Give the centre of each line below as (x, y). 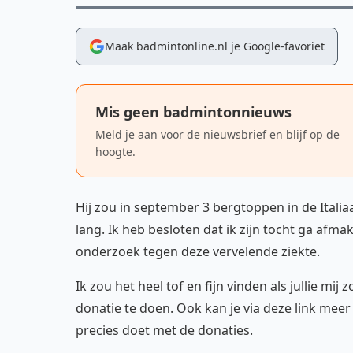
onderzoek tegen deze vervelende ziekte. (198, 251)
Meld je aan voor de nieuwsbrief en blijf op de (217, 134)
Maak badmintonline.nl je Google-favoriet (215, 46)
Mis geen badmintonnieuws (193, 112)
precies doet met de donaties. (164, 330)
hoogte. (115, 152)
